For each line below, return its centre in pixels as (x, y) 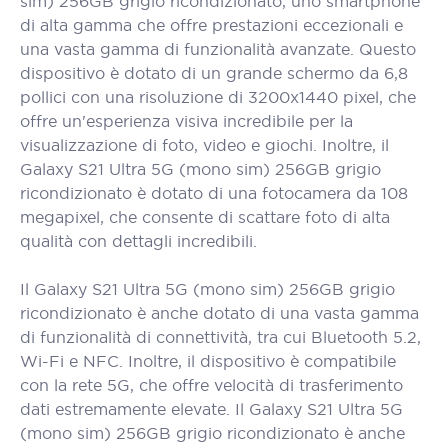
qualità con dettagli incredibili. (138, 241)
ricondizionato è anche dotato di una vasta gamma (219, 313)
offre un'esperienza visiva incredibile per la (186, 121)
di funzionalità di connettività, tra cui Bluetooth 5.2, (220, 337)
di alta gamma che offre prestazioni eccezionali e (211, 25)
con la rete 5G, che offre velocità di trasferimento (211, 385)
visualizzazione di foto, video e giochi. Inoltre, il (204, 145)
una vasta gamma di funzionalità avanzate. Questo (218, 49)
